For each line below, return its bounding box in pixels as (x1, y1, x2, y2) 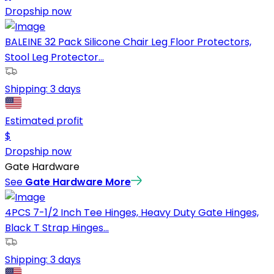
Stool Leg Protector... (5, 50, 104, 64)
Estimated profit (5, 114, 83, 128)
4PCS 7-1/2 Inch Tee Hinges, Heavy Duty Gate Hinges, (5, 206, 259, 220)
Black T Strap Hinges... (5, 221, 109, 235)
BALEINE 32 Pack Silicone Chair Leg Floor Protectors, (5, 35, 251, 49)
